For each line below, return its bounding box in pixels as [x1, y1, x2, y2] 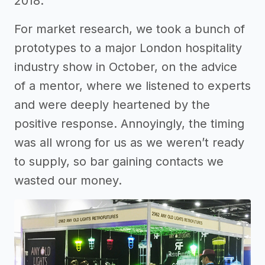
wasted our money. [14, 173, 122, 188]
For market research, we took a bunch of [14, 21, 245, 36]
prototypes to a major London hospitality [14, 40, 242, 55]
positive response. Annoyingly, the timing [14, 116, 244, 131]
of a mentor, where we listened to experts [14, 78, 251, 93]
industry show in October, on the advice [14, 59, 237, 74]
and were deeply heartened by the [14, 97, 210, 112]
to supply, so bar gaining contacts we [14, 154, 224, 169]
